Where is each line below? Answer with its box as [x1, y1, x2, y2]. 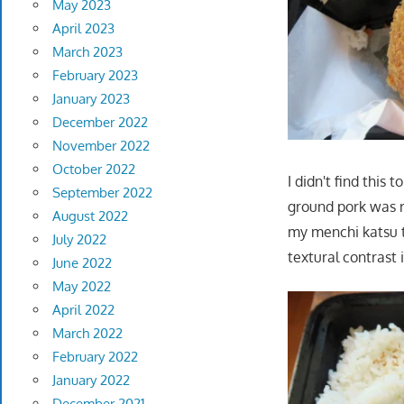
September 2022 [51, 184, 152, 202]
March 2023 [51, 43, 123, 61]
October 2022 [51, 161, 135, 179]
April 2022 [51, 301, 115, 319]
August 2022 [51, 207, 128, 225]
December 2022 [51, 114, 148, 132]
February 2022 [51, 348, 138, 366]
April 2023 [51, 20, 115, 38]
